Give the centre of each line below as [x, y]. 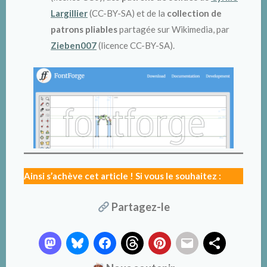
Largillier [69, 13]
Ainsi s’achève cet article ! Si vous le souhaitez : [122, 176]
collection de [194, 13]
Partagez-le [139, 207]
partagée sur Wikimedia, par [173, 30]
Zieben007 [74, 46]
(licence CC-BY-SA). [136, 46]
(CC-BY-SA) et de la [127, 13]
